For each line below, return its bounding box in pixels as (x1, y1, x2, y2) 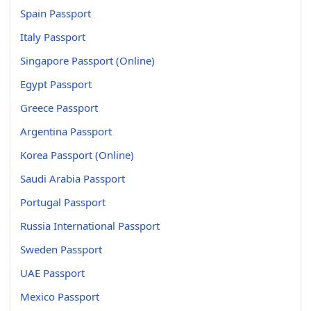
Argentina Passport (20, 124, 112, 138)
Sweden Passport (20, 242, 102, 256)
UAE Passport (20, 265, 85, 280)
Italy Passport (20, 29, 85, 44)
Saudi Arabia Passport (20, 171, 125, 185)
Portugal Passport (20, 194, 106, 209)
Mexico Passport (20, 289, 99, 303)
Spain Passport (20, 6, 91, 20)
